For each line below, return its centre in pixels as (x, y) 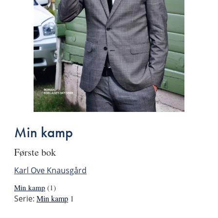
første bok (38, 152)
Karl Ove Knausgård (50, 171)
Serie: (24, 198)
